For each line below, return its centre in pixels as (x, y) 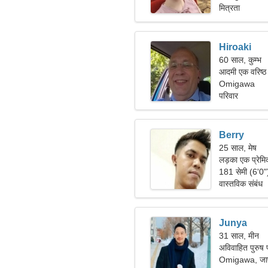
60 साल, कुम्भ (240, 60)
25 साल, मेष (238, 148)
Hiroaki (235, 47)
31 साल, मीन (239, 236)
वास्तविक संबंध (241, 184)
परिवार (229, 96)
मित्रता (229, 8)
